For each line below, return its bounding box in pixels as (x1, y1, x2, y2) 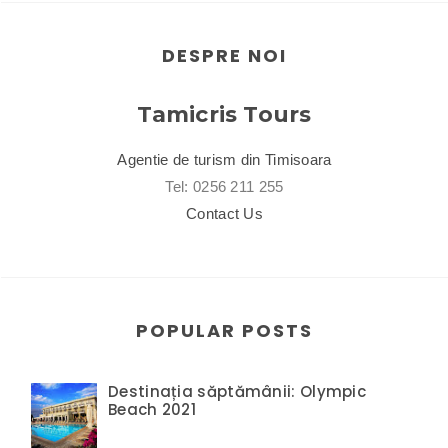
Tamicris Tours (137, 100, 312, 128)
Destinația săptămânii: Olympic (108, 381, 366, 403)
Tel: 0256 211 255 (165, 177, 284, 195)
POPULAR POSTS (136, 317, 313, 343)
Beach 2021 (108, 399, 197, 421)
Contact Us (186, 204, 263, 222)
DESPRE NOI (162, 42, 287, 68)
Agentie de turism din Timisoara (117, 150, 332, 168)
